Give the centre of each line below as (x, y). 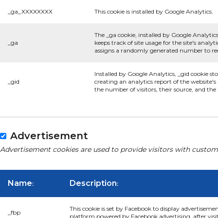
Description (93, 183)
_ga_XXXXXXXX (30, 11)
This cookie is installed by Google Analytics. (154, 11)
